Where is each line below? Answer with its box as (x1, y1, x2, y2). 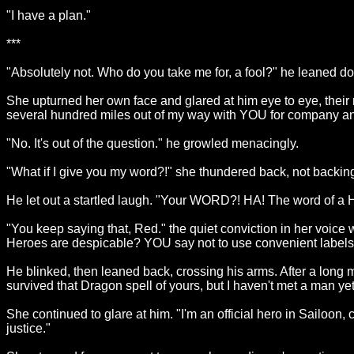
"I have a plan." (6, 9, 91, 22)
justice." (6, 322, 51, 335)
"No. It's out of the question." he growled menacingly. (6, 137, 299, 150)
